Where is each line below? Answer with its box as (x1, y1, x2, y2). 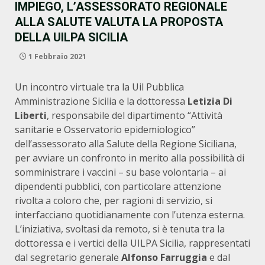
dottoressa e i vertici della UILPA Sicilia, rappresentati (15, 237, 250, 250)
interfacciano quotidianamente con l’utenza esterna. (15, 208, 245, 221)
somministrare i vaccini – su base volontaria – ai (15, 166, 226, 179)
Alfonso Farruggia (121, 251, 207, 264)
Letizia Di (188, 95, 232, 108)
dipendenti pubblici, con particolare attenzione (15, 180, 221, 193)
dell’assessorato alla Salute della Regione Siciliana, (15, 137, 237, 150)
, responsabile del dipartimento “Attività (47, 109, 222, 122)
